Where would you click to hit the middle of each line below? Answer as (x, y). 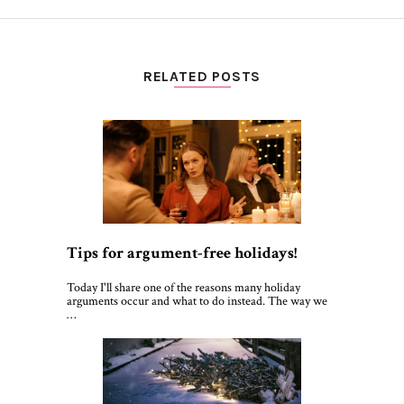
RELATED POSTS (202, 77)
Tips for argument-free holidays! (182, 252)
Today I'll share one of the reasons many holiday (184, 288)
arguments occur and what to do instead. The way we (197, 302)
